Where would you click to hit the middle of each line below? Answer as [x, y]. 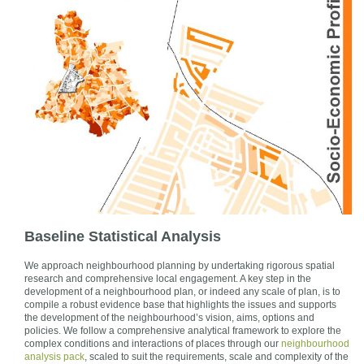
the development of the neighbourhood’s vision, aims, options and [169, 318]
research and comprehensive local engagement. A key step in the [168, 279]
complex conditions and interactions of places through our [153, 344]
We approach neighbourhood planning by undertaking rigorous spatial [180, 266]
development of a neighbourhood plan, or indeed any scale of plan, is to [182, 292]
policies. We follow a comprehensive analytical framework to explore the [183, 331]
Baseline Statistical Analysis [123, 237]
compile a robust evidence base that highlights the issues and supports [180, 305]
